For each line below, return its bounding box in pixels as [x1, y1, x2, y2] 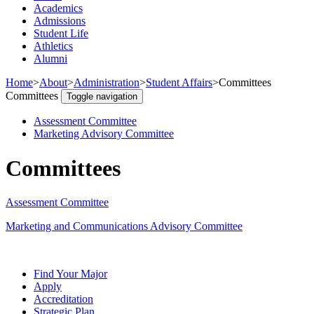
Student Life [34, 27, 88, 40]
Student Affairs [146, 76, 212, 89]
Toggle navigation [67, 91, 137, 102]
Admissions [34, 15, 86, 27]
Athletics [34, 40, 73, 53]
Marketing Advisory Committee [34, 128, 174, 140]
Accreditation [34, 293, 93, 306]
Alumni [34, 53, 67, 65]
